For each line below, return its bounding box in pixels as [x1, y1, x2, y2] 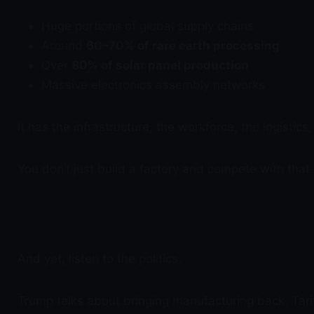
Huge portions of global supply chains [41, 19, 254, 33]
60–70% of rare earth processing [86, 39, 280, 53]
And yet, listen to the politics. [18, 252, 182, 266]
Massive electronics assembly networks [41, 78, 265, 92]
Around [41, 39, 86, 53]
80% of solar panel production [71, 58, 249, 72]
